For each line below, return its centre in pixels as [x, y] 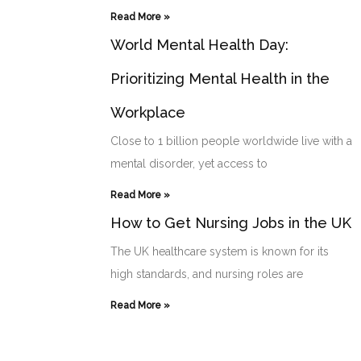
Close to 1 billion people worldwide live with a [231, 141]
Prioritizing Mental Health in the [220, 78]
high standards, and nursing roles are [207, 274]
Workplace [148, 112]
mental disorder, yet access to [189, 163]
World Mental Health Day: [199, 44]
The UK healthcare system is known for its [220, 251]
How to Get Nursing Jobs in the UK [231, 222]
